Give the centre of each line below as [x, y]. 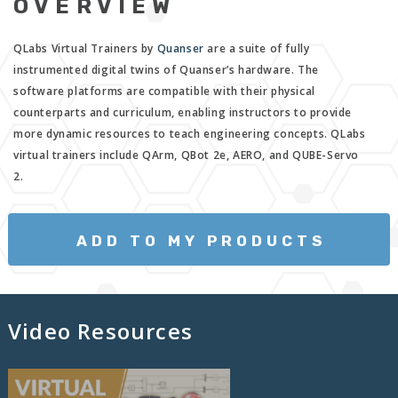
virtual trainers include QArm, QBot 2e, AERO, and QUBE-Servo [186, 155]
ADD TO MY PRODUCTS [201, 240]
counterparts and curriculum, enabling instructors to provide [182, 113]
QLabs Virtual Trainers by [85, 49]
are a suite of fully [257, 49]
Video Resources [100, 330]
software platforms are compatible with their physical [164, 92]
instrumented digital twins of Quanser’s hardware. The [166, 70]
